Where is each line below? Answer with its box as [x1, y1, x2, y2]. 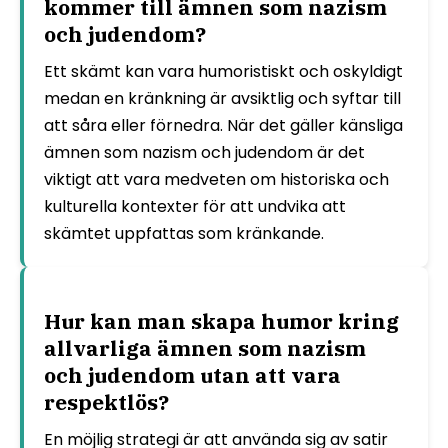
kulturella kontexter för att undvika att [44, 195, 346, 219]
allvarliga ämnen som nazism [44, 334, 366, 363]
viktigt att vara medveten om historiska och [44, 168, 389, 192]
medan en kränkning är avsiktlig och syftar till [44, 87, 401, 111]
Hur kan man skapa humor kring [44, 307, 399, 336]
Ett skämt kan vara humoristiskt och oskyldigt [44, 60, 403, 84]
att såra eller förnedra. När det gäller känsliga [44, 114, 403, 138]
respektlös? [44, 388, 169, 417]
